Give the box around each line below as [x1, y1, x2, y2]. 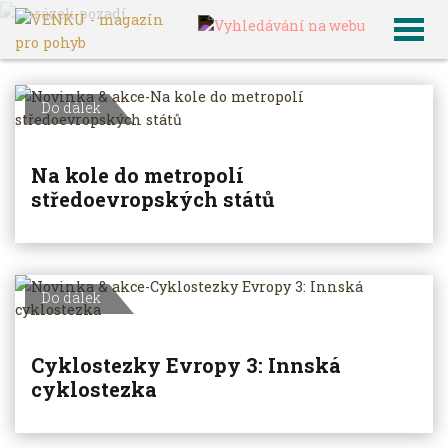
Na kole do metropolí [31, 162, 244, 188]
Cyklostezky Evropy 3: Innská [31, 352, 341, 378]
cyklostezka [31, 376, 157, 402]
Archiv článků [93, 6, 183, 22]
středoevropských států [31, 186, 274, 212]
